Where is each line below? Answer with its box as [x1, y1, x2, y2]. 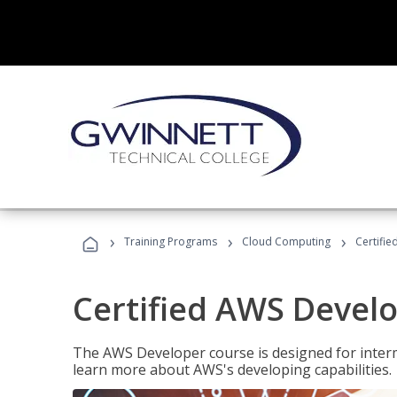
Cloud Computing [242, 234, 331, 249]
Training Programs [124, 234, 217, 249]
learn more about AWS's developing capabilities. [73, 360, 392, 379]
